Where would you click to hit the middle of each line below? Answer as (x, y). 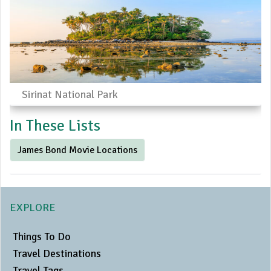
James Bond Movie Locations (77, 150)
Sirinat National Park (70, 95)
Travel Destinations (57, 254)
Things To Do (42, 237)
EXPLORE (33, 208)
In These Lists (55, 126)
